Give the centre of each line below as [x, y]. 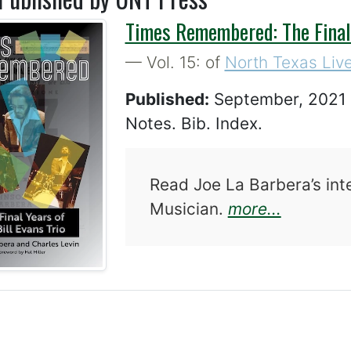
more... [254, 209]
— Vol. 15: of [175, 63]
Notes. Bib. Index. [194, 124]
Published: [167, 100]
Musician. [188, 209]
